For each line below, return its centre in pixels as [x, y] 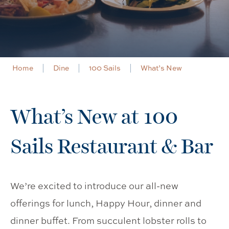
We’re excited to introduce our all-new [94, 186]
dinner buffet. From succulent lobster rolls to [108, 220]
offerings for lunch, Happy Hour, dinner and [106, 203]
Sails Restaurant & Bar [112, 146]
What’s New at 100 [94, 117]
